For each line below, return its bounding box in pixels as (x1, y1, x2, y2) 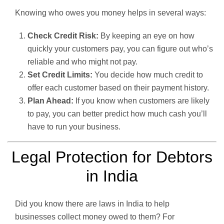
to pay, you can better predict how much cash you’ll (27, 109, 207, 118)
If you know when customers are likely (73, 96, 209, 105)
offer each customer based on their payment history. (27, 83, 209, 92)
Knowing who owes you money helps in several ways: (15, 8, 206, 17)
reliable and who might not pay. (27, 57, 137, 66)
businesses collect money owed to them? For (15, 212, 174, 221)
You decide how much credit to (92, 70, 203, 79)
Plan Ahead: (27, 96, 73, 105)
